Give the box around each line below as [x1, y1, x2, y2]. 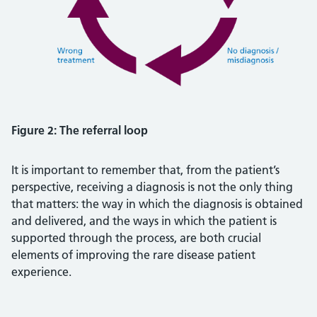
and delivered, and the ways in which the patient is [11, 214, 277, 229]
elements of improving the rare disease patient [11, 248, 255, 263]
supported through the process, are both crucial [11, 231, 261, 246]
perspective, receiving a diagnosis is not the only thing [11, 180, 293, 195]
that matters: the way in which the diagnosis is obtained [11, 197, 303, 212]
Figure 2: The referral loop [11, 123, 148, 138]
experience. [11, 265, 71, 279]
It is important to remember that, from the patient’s [11, 163, 279, 178]
